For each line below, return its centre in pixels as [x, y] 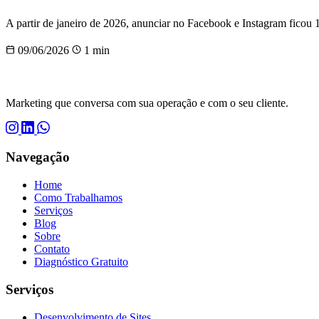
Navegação [38, 157]
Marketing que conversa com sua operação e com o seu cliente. [147, 103]
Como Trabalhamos [78, 198]
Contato [52, 249]
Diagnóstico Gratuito [81, 262]
